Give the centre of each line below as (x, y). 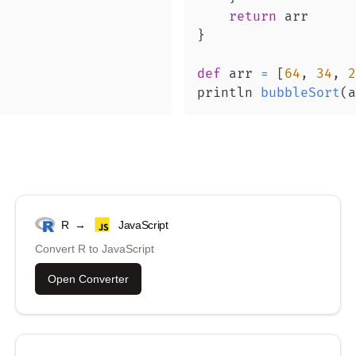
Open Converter (88, 279)
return (253, 17)
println (229, 93)
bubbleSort (300, 93)
